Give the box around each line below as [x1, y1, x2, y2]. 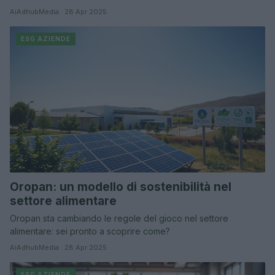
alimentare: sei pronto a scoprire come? [10, 225, 170, 236]
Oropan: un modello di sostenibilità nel [10, 179, 231, 194]
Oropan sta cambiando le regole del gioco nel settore [10, 212, 228, 223]
